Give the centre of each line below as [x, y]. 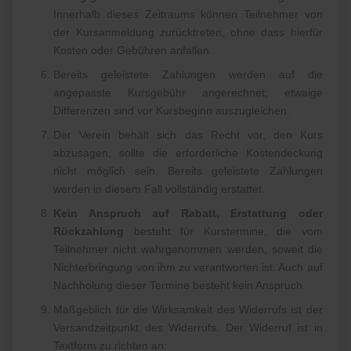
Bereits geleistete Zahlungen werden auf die [188, 75]
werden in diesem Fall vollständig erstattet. [159, 189]
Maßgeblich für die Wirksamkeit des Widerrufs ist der [188, 310]
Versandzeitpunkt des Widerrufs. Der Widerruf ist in [188, 328]
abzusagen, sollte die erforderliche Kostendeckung [188, 153]
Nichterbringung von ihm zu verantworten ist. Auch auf [188, 268]
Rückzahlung [89, 232]
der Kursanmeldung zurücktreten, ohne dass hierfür [188, 33]
